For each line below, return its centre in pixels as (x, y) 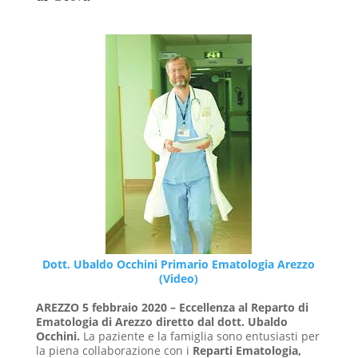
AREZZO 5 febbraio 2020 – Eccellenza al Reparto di (172, 307)
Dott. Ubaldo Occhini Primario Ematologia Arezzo (179, 264)
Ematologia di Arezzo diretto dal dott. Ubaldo (161, 322)
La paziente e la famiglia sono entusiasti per (201, 336)
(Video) (179, 278)
